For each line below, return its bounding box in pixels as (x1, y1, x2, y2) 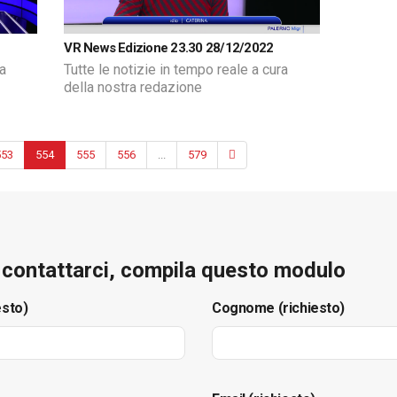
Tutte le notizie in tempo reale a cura (64, 60, 289, 78)
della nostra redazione (64, 78, 203, 96)
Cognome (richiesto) (212, 299, 346, 316)
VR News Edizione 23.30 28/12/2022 (64, 39, 274, 56)
